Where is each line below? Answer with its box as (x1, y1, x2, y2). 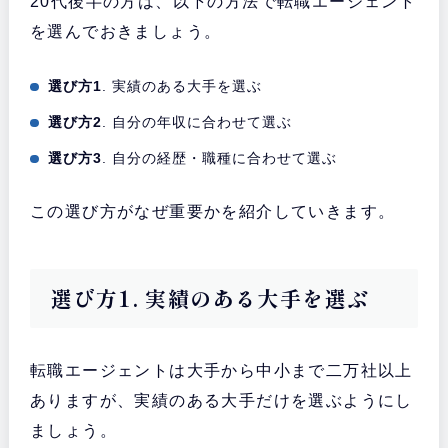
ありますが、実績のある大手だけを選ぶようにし (29, 392, 413, 410)
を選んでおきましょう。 (29, 23, 222, 41)
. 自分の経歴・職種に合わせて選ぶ (102, 150, 338, 167)
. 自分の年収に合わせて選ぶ (102, 114, 293, 131)
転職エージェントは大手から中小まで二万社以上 (29, 362, 413, 380)
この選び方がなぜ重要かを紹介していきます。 (29, 203, 396, 221)
